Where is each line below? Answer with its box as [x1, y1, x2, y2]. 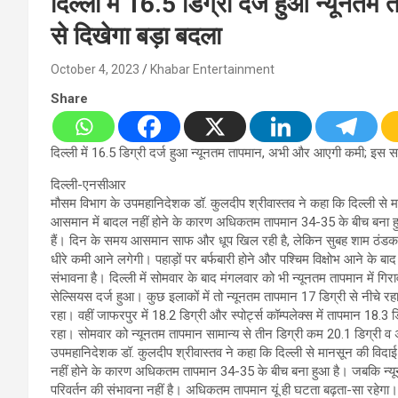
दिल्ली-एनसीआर [51, 177, 126, 194]
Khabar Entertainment [150, 62, 275, 77]
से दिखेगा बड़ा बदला [51, 21, 221, 52]
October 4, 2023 [51, 62, 139, 77]
